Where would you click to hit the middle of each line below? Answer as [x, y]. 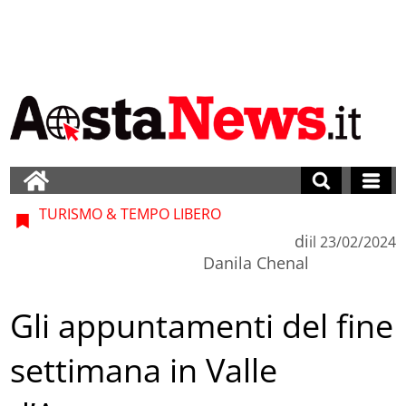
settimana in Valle [144, 371]
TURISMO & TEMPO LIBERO [129, 213]
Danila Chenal [256, 262]
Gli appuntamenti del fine [202, 326]
